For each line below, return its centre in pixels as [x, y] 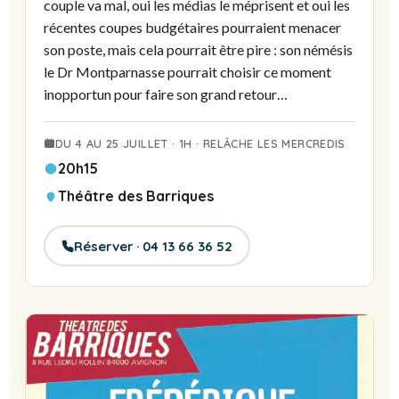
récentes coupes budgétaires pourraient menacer [192, 28]
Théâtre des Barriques [136, 196]
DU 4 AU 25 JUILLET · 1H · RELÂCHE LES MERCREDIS [200, 144]
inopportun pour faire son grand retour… [166, 94]
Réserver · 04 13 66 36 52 [154, 246]
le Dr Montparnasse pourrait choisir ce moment [187, 72]
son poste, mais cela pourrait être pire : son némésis [198, 50]
